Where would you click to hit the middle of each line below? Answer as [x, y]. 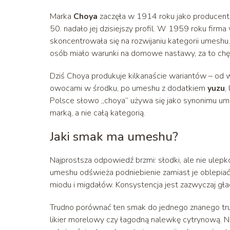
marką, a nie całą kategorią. [98, 113]
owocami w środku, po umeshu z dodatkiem [129, 88]
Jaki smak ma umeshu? [114, 136]
